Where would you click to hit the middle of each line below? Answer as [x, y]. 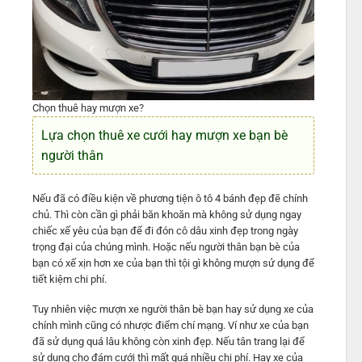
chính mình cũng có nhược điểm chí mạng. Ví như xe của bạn [170, 326]
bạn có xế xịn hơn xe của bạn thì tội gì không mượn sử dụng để [173, 263]
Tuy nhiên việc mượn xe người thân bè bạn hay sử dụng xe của [173, 309]
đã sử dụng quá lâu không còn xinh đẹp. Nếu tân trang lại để [168, 342]
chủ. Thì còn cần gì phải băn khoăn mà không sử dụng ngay [166, 215]
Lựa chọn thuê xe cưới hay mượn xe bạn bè [164, 136]
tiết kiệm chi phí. [70, 280]
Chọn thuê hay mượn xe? [88, 108]
